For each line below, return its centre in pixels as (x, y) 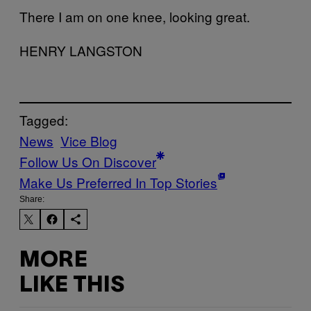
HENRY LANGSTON (81, 50)
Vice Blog (89, 141)
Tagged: (44, 120)
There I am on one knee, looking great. (135, 16)
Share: (32, 200)
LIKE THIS (72, 285)
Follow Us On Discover (88, 162)
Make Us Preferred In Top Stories (118, 183)
